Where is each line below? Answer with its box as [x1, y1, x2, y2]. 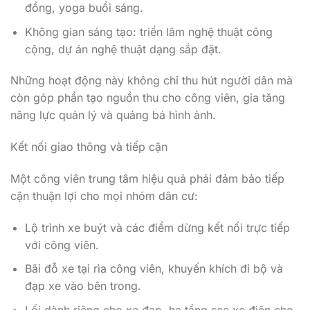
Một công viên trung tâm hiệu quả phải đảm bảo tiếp [10, 171, 284, 185]
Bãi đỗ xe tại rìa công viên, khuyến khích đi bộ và [24, 262, 283, 276]
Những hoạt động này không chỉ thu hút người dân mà [10, 73, 293, 88]
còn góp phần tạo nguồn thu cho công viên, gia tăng [10, 91, 285, 105]
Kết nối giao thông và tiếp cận [10, 140, 167, 154]
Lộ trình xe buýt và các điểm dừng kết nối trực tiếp [24, 220, 290, 235]
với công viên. [24, 237, 99, 252]
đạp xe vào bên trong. [24, 279, 141, 293]
